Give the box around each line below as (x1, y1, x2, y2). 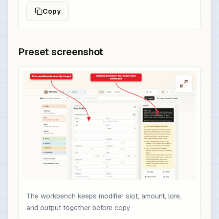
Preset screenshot (18, 45, 103, 58)
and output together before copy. (26, 203, 131, 212)
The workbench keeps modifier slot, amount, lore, (26, 191, 181, 200)
